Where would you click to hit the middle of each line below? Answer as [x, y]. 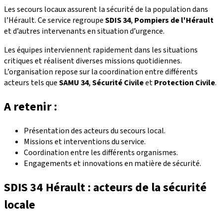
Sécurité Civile [118, 83]
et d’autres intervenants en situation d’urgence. [84, 31]
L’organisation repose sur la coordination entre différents [101, 72]
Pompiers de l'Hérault [174, 20]
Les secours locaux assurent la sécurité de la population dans [106, 9]
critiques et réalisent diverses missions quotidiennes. [93, 61]
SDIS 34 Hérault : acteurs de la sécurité [105, 187]
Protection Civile [185, 83]
